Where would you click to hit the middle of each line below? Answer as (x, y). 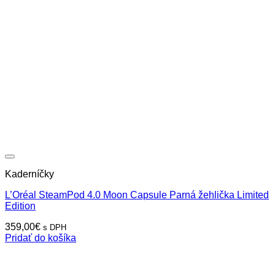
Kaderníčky (29, 174)
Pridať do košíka (41, 238)
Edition (20, 206)
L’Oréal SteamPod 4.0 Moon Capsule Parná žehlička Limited (137, 195)
